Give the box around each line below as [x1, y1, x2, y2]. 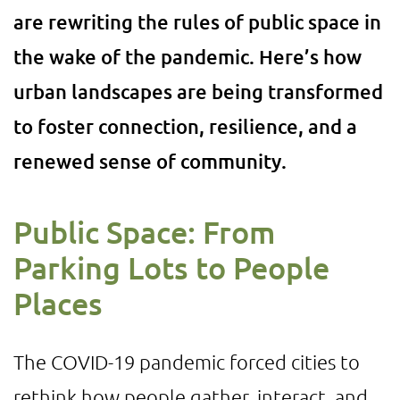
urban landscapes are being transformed [13, 79, 383, 104]
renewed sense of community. [13, 149, 287, 173]
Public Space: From [13, 212, 275, 251]
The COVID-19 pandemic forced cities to [13, 350, 360, 373]
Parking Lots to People [13, 248, 329, 287]
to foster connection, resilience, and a [13, 114, 357, 138]
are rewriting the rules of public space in [13, 10, 381, 34]
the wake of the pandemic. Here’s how [13, 45, 362, 69]
